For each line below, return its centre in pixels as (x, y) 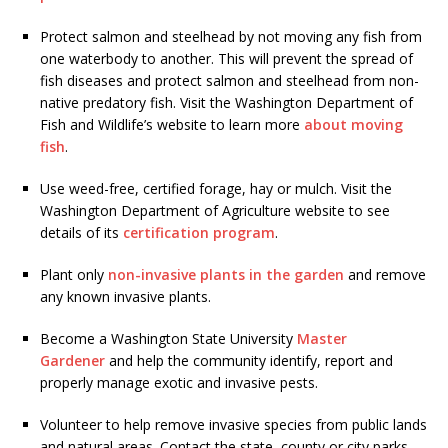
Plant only (74, 275)
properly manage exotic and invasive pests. (179, 383)
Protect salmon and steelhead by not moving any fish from (231, 37)
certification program (199, 233)
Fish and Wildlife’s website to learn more (172, 125)
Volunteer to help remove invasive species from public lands (233, 425)
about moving (353, 125)
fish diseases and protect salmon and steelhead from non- (229, 81)
